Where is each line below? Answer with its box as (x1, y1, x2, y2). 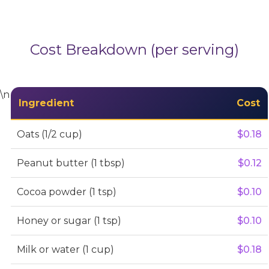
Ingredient (18, 97, 74, 109)
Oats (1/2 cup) (16, 128, 82, 140)
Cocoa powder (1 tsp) (16, 186, 116, 198)
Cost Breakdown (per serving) (30, 40, 239, 58)
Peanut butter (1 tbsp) (16, 157, 125, 169)
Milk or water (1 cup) (16, 243, 114, 255)
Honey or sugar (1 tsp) (16, 214, 121, 226)
